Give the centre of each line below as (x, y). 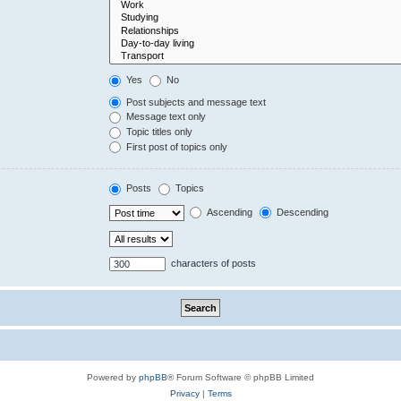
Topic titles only (158, 132)
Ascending (229, 212)
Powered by (113, 377)
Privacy (184, 393)
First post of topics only (176, 146)
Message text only (165, 117)
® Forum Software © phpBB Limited (241, 377)
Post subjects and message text (195, 102)
